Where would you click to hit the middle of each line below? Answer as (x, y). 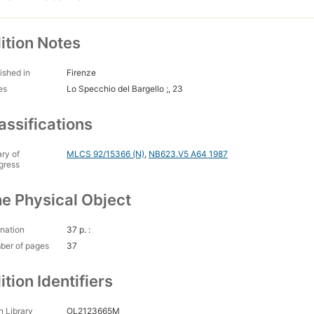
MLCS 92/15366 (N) (105, 154)
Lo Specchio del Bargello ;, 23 (125, 89)
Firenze (81, 73)
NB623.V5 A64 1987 (188, 154)
